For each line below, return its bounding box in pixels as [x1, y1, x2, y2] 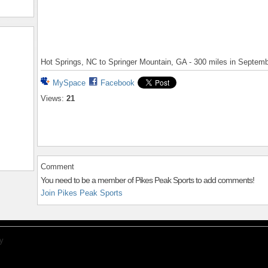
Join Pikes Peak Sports [41, 188, 123, 197]
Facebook [100, 78, 135, 88]
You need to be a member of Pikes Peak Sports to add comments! [41, 175, 254, 185]
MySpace [53, 78, 86, 88]
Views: [41, 94, 64, 103]
